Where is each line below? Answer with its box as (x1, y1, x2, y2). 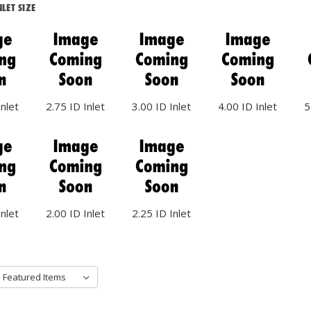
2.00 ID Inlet (46, 205, 105, 220)
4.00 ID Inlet (218, 99, 277, 113)
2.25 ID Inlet (132, 205, 191, 220)
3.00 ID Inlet (132, 99, 191, 113)
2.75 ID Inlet (46, 99, 105, 113)
